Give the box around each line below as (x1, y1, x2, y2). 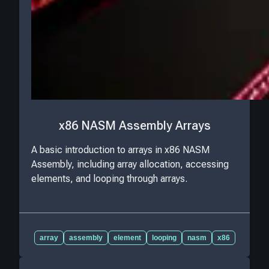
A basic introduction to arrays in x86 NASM (31, 144, 210, 156)
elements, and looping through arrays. (31, 172, 187, 184)
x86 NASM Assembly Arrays (58, 118, 211, 133)
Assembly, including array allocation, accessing (31, 158, 229, 170)
